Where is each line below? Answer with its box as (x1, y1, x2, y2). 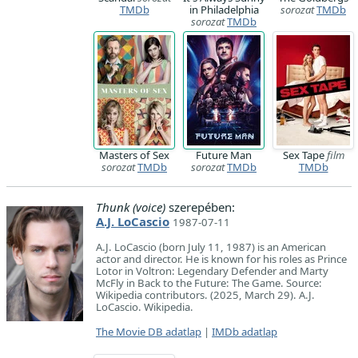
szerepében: (165, 199, 235, 216)
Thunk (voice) (96, 199, 165, 216)
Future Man (196, 148, 252, 163)
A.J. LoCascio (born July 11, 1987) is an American (96, 240, 326, 255)
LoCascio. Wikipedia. (96, 300, 193, 315)
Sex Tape (282, 148, 327, 163)
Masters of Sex (99, 148, 169, 163)
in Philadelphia (189, 2, 259, 18)
